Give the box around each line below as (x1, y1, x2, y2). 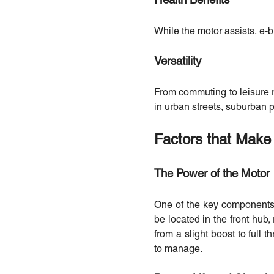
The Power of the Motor (154, 169, 270, 180)
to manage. (154, 245, 202, 254)
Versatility (154, 56, 201, 67)
